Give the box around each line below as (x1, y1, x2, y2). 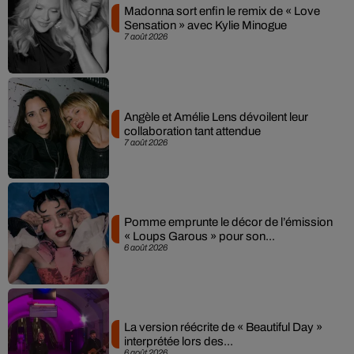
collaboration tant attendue (123, 124, 261, 137)
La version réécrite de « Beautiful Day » (123, 321, 322, 334)
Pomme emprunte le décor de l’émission (123, 215, 333, 228)
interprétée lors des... (123, 335, 233, 348)
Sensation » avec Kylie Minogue (123, 19, 287, 32)
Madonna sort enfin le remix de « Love (123, 5, 320, 18)
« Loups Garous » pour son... (123, 229, 275, 243)
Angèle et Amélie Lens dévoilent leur (123, 110, 308, 123)
